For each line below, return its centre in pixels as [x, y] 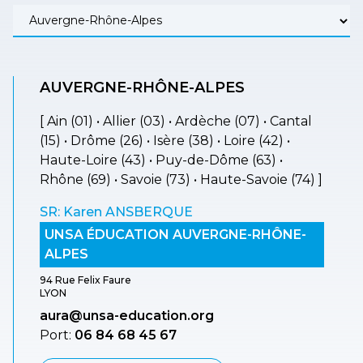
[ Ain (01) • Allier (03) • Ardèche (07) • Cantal [176, 121]
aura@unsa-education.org [127, 315]
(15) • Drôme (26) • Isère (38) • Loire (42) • [165, 140]
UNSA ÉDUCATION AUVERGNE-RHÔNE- [175, 234]
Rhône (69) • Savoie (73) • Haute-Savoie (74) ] [181, 179]
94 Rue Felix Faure [85, 280]
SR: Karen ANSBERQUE [116, 211]
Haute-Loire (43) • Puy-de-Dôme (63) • [161, 160]
